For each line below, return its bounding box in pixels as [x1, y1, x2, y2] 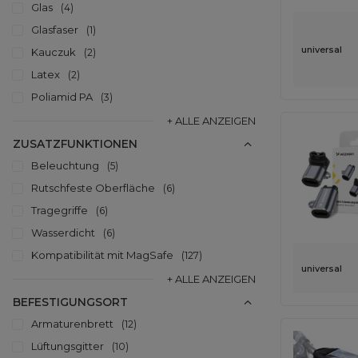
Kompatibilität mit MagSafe [31, 249, 173, 261]
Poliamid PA [31, 90, 93, 103]
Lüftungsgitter [31, 340, 104, 352]
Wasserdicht [31, 226, 95, 239]
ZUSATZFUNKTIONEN [13, 137, 137, 151]
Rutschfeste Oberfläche [31, 181, 155, 194]
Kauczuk [31, 46, 76, 58]
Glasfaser [31, 23, 78, 36]
